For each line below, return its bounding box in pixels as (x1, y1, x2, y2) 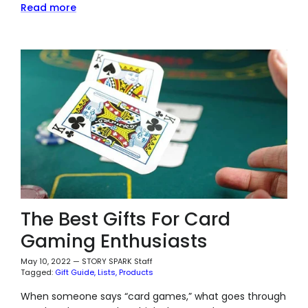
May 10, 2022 (20, 256, 71, 267)
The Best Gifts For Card (20, 206, 230, 232)
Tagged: (20, 267, 53, 278)
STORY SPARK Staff (81, 256, 153, 267)
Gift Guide (54, 267, 94, 278)
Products (118, 267, 153, 278)
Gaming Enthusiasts (20, 228, 208, 254)
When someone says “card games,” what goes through (20, 289, 286, 304)
